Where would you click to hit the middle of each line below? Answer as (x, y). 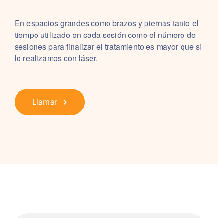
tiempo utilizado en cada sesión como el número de (105, 35)
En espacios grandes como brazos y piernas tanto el (107, 23)
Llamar (45, 102)
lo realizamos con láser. (56, 58)
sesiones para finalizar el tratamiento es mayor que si (108, 46)
